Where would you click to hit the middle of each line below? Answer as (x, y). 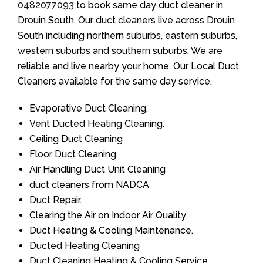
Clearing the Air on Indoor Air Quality (108, 215)
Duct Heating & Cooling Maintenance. (111, 231)
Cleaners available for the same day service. (115, 82)
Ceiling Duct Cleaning (76, 139)
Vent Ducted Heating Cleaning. (97, 124)
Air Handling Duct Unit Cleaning (97, 170)
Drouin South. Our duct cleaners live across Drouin (126, 21)
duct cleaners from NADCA (89, 185)
